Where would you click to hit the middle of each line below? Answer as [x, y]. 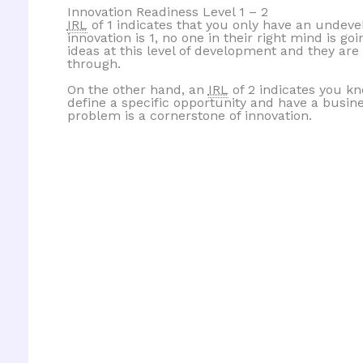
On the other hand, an [137, 89]
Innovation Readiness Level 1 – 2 [167, 11]
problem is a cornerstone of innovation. [189, 115]
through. [94, 63]
